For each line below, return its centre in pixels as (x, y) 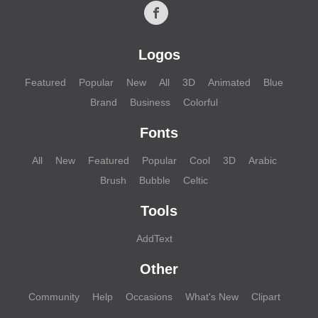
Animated (229, 82)
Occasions (149, 296)
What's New (212, 296)
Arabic (262, 160)
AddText (154, 238)
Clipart (265, 296)
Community (54, 296)
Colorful (201, 102)
